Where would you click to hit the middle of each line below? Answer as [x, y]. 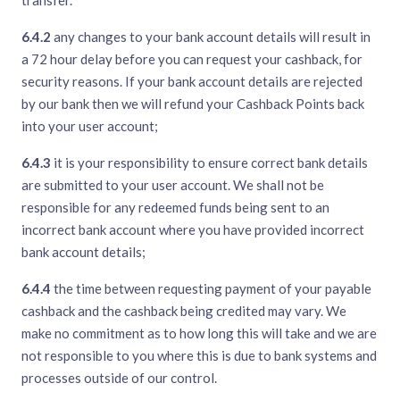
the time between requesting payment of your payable [211, 289]
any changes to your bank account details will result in [211, 37]
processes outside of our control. [119, 378]
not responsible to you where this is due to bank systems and [199, 356]
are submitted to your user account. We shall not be [173, 185]
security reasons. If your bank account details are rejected [192, 82]
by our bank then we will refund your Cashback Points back [193, 104]
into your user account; [90, 126]
